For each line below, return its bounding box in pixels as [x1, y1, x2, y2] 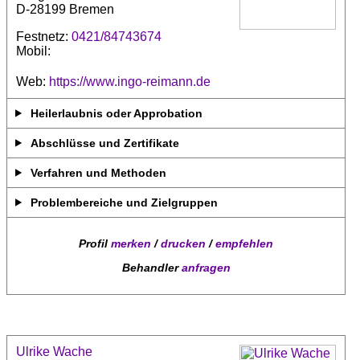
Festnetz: [16, 29, 72, 43]
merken [111, 237, 151, 251]
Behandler [121, 261, 182, 275]
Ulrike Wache [16, 344, 92, 358]
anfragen [181, 261, 231, 275]
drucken [161, 237, 206, 251]
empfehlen [215, 237, 273, 251]
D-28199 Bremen [16, 2, 114, 16]
